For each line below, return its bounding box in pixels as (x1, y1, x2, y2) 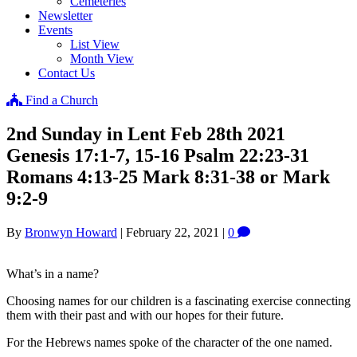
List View (70, 37, 120, 51)
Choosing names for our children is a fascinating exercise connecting (6, 293, 351, 308)
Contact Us (38, 66, 95, 80)
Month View (70, 52, 134, 65)
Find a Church (25, 93, 98, 107)
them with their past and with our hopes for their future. (6, 308, 284, 322)
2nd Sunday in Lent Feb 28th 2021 (6, 123, 285, 144)
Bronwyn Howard (25, 225, 117, 239)
